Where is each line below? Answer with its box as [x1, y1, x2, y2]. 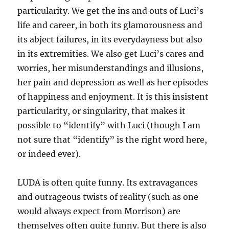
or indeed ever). [17, 149, 81, 159]
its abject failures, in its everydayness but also [17, 34, 203, 45]
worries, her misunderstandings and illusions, [17, 63, 204, 74]
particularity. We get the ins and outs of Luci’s [17, 6, 204, 16]
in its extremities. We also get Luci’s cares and [17, 49, 204, 59]
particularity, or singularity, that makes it [17, 106, 186, 117]
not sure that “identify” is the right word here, [17, 134, 208, 145]
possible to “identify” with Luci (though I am [17, 120, 201, 131]
